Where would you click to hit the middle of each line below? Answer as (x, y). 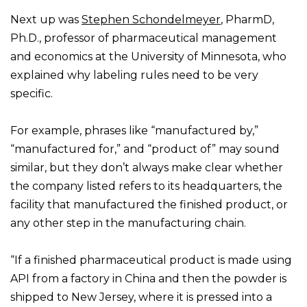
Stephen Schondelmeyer (151, 20)
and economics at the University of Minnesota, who (148, 57)
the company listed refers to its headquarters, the (146, 186)
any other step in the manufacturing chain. (130, 223)
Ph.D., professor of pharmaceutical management (144, 38)
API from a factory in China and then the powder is (148, 279)
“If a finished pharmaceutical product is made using (151, 260)
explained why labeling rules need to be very (134, 75)
